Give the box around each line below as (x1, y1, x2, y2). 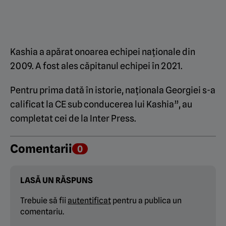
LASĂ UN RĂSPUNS (20, 176, 93, 186)
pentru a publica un (111, 196, 182, 206)
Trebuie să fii (20, 196, 68, 206)
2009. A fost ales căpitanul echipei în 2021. (10, 61, 183, 72)
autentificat (68, 196, 111, 206)
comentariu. (20, 207, 64, 217)
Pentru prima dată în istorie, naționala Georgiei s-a (10, 85, 215, 96)
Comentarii (10, 142, 72, 156)
